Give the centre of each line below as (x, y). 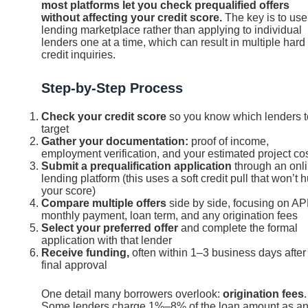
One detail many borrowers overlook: (132, 294)
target (55, 129)
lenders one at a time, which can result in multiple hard (173, 43)
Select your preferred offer (110, 228)
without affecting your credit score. (132, 18)
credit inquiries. (78, 55)
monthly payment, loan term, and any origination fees (169, 215)
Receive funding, (85, 252)
